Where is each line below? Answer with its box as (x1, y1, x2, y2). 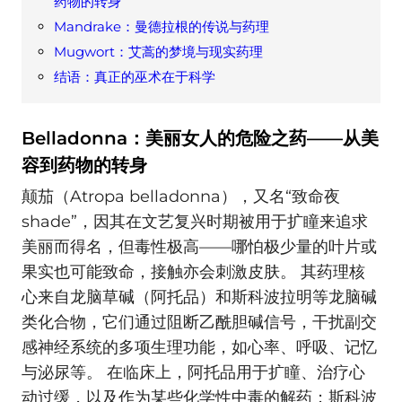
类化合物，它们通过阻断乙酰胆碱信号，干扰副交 (22, 312, 377, 333)
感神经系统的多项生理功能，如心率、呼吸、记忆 (22, 337, 377, 358)
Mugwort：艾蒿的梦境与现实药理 (54, 42, 263, 60)
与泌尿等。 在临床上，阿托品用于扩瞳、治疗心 (22, 363, 365, 383)
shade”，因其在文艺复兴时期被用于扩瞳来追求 (22, 212, 368, 232)
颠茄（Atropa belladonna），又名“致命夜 (22, 187, 340, 207)
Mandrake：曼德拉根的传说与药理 (54, 17, 269, 35)
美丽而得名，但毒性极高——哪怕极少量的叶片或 (22, 237, 377, 258)
